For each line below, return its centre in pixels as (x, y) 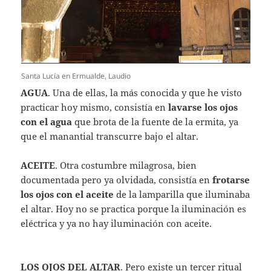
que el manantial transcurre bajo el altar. (110, 136)
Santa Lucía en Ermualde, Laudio (76, 76)
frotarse (231, 180)
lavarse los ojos (203, 107)
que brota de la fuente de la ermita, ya (155, 122)
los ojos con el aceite (67, 194)
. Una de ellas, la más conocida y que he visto (145, 93)
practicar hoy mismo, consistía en (95, 107)
